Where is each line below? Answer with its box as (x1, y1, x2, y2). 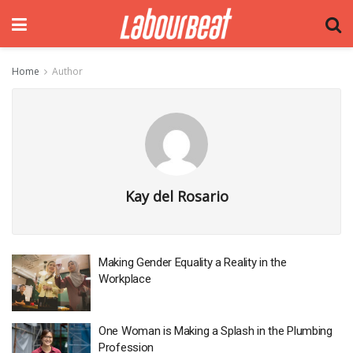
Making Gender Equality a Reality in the (98, 255, 287, 269)
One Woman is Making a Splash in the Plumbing (98, 323, 333, 338)
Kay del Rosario (124, 187, 229, 206)
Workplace (98, 272, 151, 286)
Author (52, 65, 83, 78)
